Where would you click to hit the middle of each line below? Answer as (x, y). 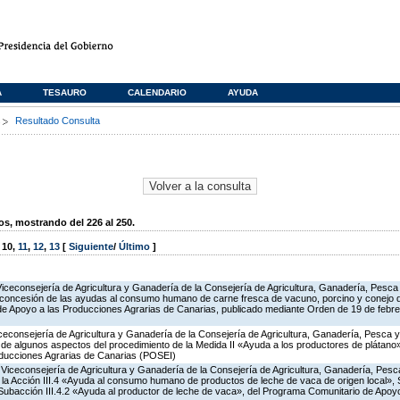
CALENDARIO (157, 92)
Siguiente (91, 247)
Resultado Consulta (58, 121)
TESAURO (65, 92)
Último (136, 247)
